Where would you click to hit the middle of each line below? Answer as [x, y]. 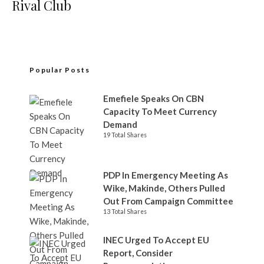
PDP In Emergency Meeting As [166, 175]
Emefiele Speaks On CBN [154, 98]
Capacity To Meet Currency [160, 111]
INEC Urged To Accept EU [156, 240]
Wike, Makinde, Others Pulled [164, 188]
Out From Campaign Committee [168, 201]
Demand [121, 124]
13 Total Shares [125, 211]
